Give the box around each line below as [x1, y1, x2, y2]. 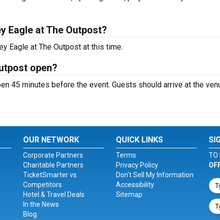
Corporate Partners [23, 151, 83, 159]
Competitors [23, 181, 62, 189]
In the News [23, 200, 59, 208]
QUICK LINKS [115, 135, 163, 144]
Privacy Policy [115, 161, 158, 169]
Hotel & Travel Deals [23, 191, 85, 198]
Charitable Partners [23, 161, 84, 169]
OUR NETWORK [23, 135, 80, 144]
